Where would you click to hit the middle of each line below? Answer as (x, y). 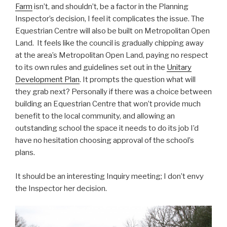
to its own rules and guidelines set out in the (91, 68)
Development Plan (47, 80)
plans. (25, 153)
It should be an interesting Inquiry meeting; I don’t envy (109, 176)
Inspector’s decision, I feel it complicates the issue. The (110, 19)
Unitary (179, 68)
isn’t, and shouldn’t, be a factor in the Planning (110, 7)
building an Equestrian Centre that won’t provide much (108, 104)
